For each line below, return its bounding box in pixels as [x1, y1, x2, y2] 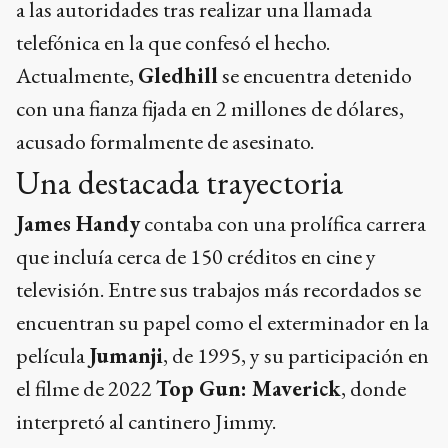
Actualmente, [16, 61, 138, 90]
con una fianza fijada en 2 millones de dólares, [16, 94, 404, 123]
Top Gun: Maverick [156, 374, 341, 403]
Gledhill [138, 61, 218, 90]
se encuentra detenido [218, 61, 412, 90]
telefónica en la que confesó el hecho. [16, 28, 330, 57]
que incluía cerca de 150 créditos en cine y [16, 242, 376, 271]
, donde [341, 374, 406, 403]
